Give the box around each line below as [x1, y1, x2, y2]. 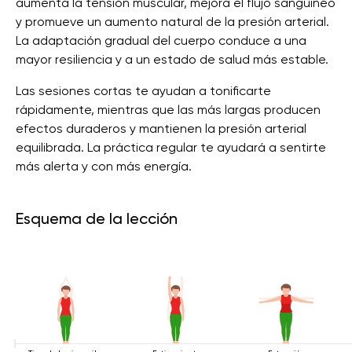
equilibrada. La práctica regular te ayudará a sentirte [16, 140, 326, 155]
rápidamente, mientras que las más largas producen [16, 102, 321, 117]
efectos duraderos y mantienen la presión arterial [16, 121, 306, 136]
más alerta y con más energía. [16, 159, 192, 174]
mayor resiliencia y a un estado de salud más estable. [16, 52, 328, 67]
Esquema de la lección [16, 209, 178, 228]
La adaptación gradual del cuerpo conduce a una [16, 33, 306, 48]
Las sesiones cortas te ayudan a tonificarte [16, 83, 271, 98]
